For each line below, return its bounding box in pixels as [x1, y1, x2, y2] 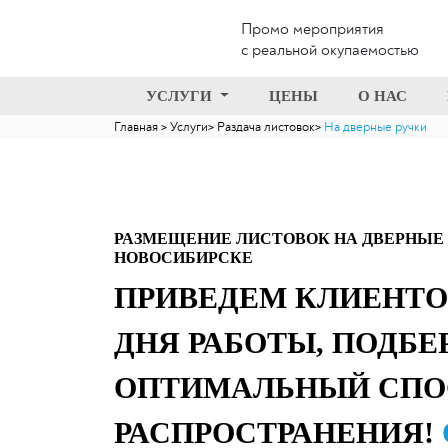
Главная [114, 119, 161, 135]
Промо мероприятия [241, 19, 384, 39]
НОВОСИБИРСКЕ [114, 249, 253, 266]
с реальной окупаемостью [241, 40, 419, 60]
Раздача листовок [217, 119, 315, 135]
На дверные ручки [324, 119, 427, 135]
